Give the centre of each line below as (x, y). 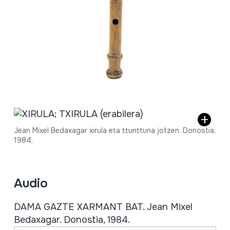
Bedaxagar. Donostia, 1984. (72, 219)
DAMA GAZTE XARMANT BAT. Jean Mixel (103, 207)
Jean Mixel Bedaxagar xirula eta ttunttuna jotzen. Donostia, (114, 130)
